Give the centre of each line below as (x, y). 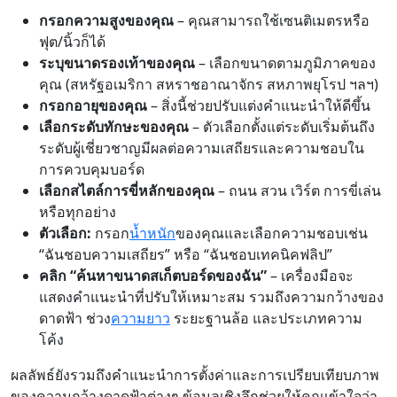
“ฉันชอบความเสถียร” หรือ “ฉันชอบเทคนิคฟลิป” (186, 254)
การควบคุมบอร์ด (92, 169)
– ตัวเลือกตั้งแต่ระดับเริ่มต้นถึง (282, 127)
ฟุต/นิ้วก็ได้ (72, 42)
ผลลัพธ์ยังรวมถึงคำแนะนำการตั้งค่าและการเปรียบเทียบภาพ (195, 375)
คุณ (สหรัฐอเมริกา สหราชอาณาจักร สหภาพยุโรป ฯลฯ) (209, 84)
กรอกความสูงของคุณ (106, 20)
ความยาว (140, 318)
